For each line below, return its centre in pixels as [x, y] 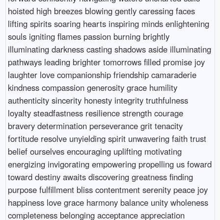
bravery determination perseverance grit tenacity [95, 125]
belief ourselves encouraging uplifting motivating [95, 151]
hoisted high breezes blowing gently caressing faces [101, 11]
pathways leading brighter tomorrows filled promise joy [106, 62]
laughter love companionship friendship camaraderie [102, 74]
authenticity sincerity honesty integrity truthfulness [98, 100]
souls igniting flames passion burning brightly [88, 36]
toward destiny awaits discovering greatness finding [100, 177]
